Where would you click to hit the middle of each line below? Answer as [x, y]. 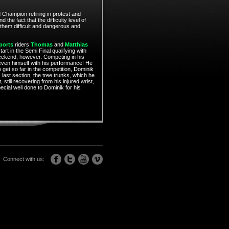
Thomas [41, 44]
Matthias [76, 44]
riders [22, 44]
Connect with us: [24, 159]
